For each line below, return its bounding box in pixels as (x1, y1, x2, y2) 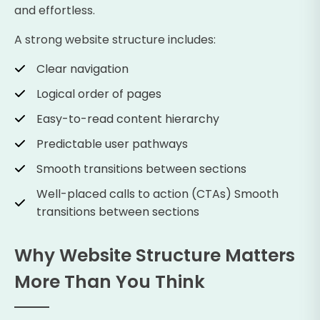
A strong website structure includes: (14, 31, 216, 48)
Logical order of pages (36, 85, 161, 102)
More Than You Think (14, 269, 205, 294)
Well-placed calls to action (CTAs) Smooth (36, 185, 279, 202)
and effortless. (14, 1, 95, 19)
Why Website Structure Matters (14, 242, 295, 268)
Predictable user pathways (36, 135, 188, 152)
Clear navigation (36, 60, 129, 77)
